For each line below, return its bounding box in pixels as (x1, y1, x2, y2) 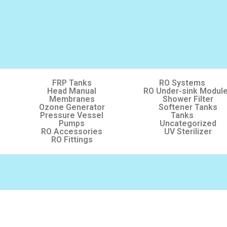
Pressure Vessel (40, 110, 104, 120)
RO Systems (159, 78, 206, 88)
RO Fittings (51, 135, 93, 144)
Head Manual (47, 86, 97, 96)
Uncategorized (159, 119, 216, 128)
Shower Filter (162, 94, 213, 104)
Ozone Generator (39, 102, 105, 112)
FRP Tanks (52, 78, 92, 88)
